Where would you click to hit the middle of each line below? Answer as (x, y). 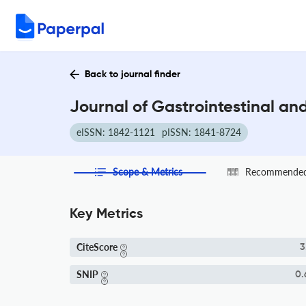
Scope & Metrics (148, 172)
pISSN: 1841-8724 (201, 132)
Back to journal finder (133, 74)
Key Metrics (106, 214)
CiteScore (97, 247)
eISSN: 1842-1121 (116, 132)
